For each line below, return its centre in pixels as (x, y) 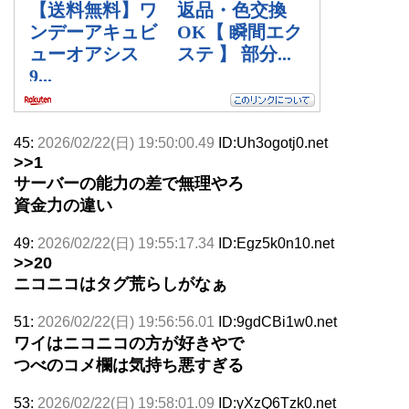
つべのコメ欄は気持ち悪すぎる (129, 365)
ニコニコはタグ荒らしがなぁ (121, 283)
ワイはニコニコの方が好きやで (129, 343)
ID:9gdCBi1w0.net (278, 321)
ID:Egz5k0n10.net (276, 243)
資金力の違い (63, 205)
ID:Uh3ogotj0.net (273, 142)
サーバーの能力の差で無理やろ (129, 183)
